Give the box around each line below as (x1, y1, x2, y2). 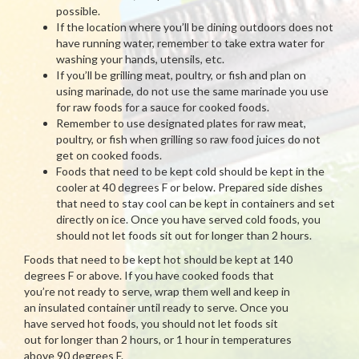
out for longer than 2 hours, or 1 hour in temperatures (24, 333, 292, 346)
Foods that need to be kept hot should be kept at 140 (24, 252, 292, 266)
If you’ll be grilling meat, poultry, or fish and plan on (56, 68, 306, 82)
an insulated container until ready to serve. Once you (24, 301, 288, 314)
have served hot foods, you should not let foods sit (24, 317, 278, 330)
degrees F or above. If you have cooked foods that (24, 268, 274, 282)
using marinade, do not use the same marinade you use (56, 84, 329, 98)
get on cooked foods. (56, 148, 162, 162)
